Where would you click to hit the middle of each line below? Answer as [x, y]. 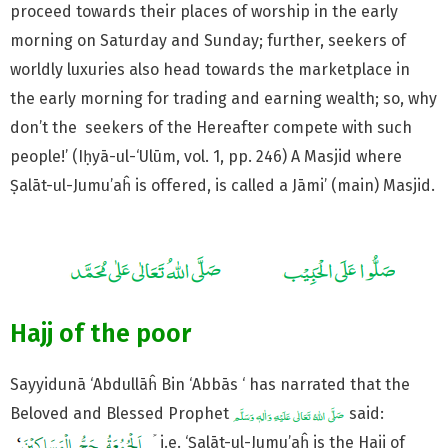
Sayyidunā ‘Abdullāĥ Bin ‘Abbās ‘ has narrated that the [210, 385]
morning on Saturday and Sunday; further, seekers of [208, 40]
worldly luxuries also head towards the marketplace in [210, 69]
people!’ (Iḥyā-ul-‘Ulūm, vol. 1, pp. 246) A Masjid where [206, 156]
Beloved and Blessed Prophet [121, 414]
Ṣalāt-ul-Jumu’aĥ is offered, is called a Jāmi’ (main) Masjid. [222, 185]
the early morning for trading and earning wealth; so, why [223, 98]
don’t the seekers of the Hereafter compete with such [211, 127]
